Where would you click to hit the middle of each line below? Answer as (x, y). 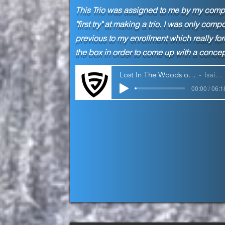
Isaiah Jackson (210, 75)
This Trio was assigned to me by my (140, 10)
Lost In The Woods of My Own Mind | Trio (192, 75)
